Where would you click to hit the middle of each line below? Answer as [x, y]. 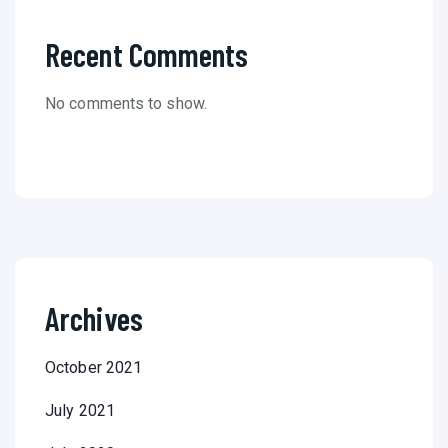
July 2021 [80, 411]
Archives [94, 318]
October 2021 [94, 368]
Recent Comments [147, 54]
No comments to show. [126, 104]
